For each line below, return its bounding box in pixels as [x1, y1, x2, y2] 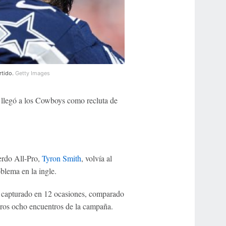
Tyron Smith [41, 153, 81, 164]
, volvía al [81, 153, 112, 164]
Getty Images [15, 70, 50, 77]
